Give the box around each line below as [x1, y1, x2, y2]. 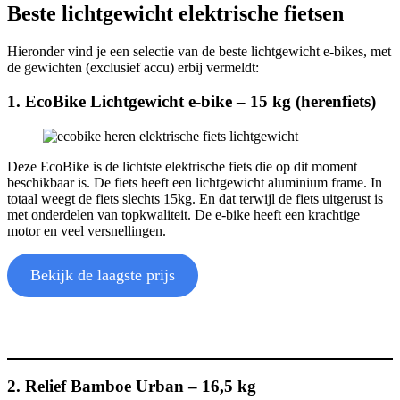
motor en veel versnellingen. [7, 223, 166, 239]
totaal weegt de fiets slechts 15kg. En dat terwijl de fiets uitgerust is [7, 191, 383, 207]
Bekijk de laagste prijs [29, 266, 175, 285]
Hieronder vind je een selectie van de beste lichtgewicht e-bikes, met [7, 43, 391, 59]
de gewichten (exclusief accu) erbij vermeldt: [7, 59, 259, 75]
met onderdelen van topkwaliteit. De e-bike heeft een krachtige [7, 207, 360, 223]
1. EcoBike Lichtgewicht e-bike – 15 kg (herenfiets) [7, 92, 376, 112]
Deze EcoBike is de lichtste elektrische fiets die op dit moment [7, 159, 357, 175]
